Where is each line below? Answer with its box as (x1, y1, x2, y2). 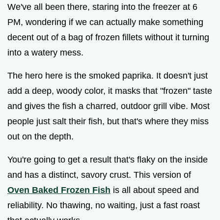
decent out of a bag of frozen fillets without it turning (7, 32, 209, 42)
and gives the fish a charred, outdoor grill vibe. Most (7, 101, 210, 111)
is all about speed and (110, 185, 199, 195)
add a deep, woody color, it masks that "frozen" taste (7, 85, 212, 96)
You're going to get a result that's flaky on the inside (7, 154, 208, 165)
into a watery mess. (7, 47, 83, 57)
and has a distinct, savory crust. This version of (7, 169, 191, 180)
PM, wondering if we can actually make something (7, 17, 203, 27)
